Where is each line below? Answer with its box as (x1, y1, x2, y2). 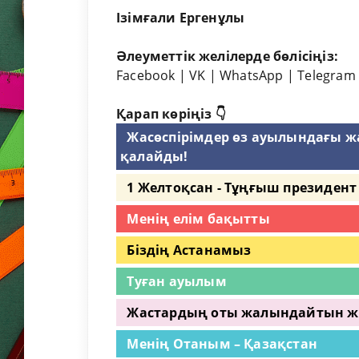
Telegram (297, 67, 356, 85)
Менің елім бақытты (127, 210, 270, 228)
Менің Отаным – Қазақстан (127, 335, 317, 353)
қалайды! (120, 147, 188, 166)
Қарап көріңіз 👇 (116, 105, 226, 123)
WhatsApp (220, 67, 284, 85)
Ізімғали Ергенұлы (116, 9, 245, 27)
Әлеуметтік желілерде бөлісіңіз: (116, 47, 338, 66)
